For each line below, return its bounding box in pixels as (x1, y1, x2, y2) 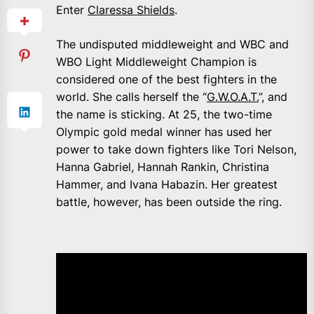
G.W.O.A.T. (207, 90, 259, 104)
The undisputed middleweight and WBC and (56, 37, 289, 51)
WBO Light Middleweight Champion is (56, 55, 257, 69)
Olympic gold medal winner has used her (56, 125, 272, 139)
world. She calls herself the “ (56, 90, 207, 104)
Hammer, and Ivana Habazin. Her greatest (56, 177, 278, 191)
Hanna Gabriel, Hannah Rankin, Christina (56, 160, 269, 174)
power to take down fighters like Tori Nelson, (56, 142, 296, 156)
